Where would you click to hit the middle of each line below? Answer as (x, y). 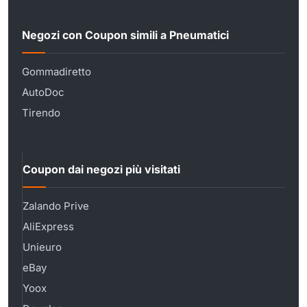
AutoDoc (43, 92)
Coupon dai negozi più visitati (101, 170)
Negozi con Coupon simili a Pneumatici (125, 35)
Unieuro (42, 247)
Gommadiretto (57, 71)
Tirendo (41, 112)
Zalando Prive (56, 206)
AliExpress (48, 226)
